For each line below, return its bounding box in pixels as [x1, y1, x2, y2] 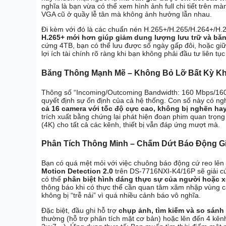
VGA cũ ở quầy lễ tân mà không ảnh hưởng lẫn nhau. [41, 10, 212, 19]
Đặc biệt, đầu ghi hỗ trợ [41, 206, 119, 215]
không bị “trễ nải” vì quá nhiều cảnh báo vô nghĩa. [41, 191, 201, 200]
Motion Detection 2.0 [41, 167, 113, 176]
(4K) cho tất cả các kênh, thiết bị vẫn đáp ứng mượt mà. [41, 120, 220, 129]
